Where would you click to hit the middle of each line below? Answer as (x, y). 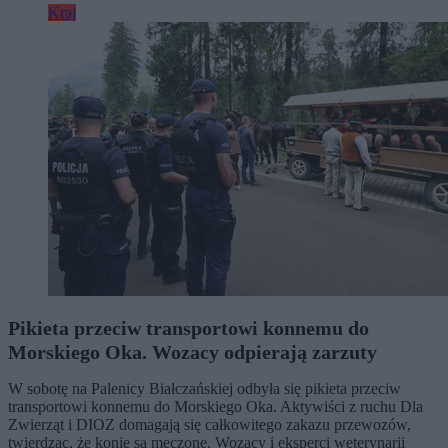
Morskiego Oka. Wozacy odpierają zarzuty (192, 352)
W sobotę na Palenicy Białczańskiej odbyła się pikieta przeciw (204, 388)
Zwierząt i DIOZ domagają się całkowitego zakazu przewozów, (209, 424)
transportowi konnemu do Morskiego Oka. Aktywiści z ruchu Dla (215, 406)
